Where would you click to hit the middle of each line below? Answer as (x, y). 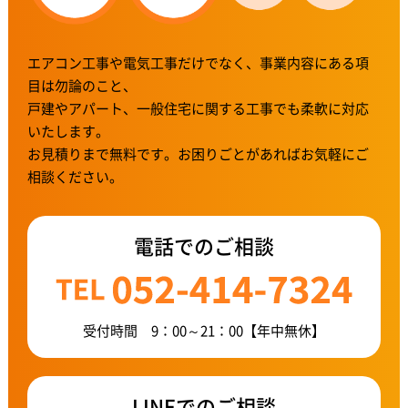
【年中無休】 (284, 331)
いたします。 (69, 132)
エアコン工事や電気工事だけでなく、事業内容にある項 (199, 63)
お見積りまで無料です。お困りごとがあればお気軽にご (199, 154)
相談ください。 (76, 177)
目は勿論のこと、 (82, 86)
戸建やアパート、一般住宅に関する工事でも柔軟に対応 (199, 109)
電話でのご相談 (204, 246)
